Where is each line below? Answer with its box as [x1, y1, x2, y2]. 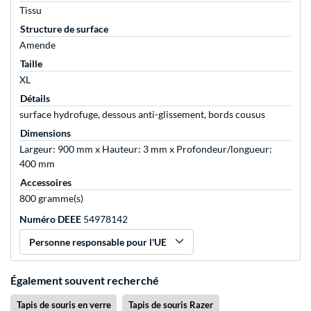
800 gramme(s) [19, 192, 83, 205]
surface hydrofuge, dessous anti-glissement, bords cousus [19, 108, 265, 121]
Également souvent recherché [10, 274, 159, 287]
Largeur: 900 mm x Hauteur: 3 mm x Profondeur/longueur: [19, 143, 272, 155]
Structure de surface [20, 23, 108, 35]
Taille [20, 58, 42, 70]
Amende [19, 39, 56, 51]
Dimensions [20, 127, 71, 140]
